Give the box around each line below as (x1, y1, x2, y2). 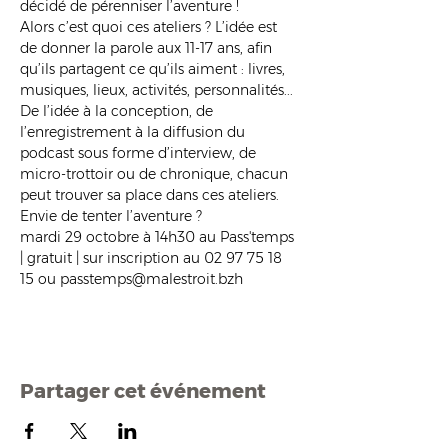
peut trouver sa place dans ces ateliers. (20, 186, 283, 204)
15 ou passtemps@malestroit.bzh (20, 270, 243, 288)
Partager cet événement (20, 379, 266, 403)
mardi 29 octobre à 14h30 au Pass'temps (20, 228, 298, 246)
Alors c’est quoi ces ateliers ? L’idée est (20, 18, 281, 36)
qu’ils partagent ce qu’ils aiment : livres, (20, 60, 289, 78)
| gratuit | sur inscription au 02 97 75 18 (20, 249, 286, 267)
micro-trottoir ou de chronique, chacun (20, 165, 292, 183)
